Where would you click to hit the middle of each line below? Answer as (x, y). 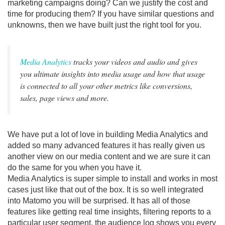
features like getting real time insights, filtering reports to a (109, 212)
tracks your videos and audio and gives (134, 62)
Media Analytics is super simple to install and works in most (113, 179)
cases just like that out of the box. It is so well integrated (105, 190)
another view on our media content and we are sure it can (109, 156)
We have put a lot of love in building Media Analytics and (108, 134)
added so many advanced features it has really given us (106, 145)
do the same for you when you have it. (75, 167)
